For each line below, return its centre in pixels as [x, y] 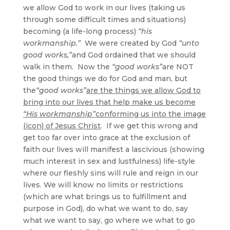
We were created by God [129, 43]
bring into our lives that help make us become [109, 102]
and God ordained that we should [133, 55]
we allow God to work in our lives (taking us [104, 7]
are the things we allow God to [143, 90]
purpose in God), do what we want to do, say [105, 208]
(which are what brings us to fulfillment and [104, 196]
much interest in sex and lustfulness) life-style [109, 161]
